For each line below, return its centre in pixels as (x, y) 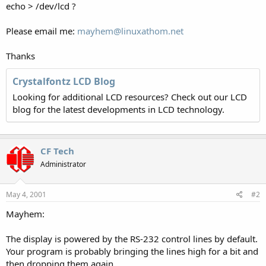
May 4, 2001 (26, 194)
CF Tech (57, 151)
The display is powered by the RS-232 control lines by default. (132, 239)
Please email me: (42, 31)
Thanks (20, 56)
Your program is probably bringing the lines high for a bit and (132, 251)
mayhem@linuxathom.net (130, 31)
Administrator (63, 164)
